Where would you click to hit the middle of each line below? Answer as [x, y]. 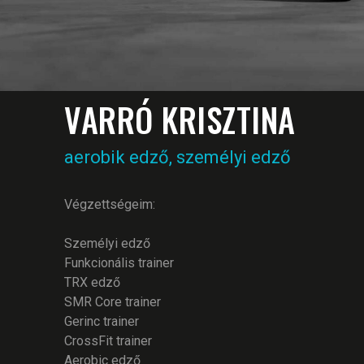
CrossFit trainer [108, 341]
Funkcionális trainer [119, 263]
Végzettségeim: [110, 204]
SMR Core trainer [113, 302]
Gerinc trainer [102, 321]
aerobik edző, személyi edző [178, 157]
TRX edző [92, 282]
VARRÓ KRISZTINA [180, 119]
